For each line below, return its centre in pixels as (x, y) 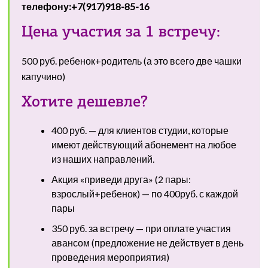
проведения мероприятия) (111, 257)
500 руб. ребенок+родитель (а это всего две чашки (132, 61)
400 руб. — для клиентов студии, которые (140, 130)
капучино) (44, 76)
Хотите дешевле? (85, 103)
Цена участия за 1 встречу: (121, 33)
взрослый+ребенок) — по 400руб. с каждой (145, 194)
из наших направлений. (103, 159)
